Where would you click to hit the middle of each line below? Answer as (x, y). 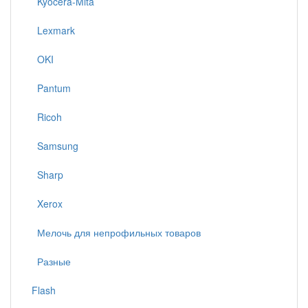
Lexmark (53, 30)
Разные (51, 261)
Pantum (51, 88)
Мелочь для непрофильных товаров (116, 232)
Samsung (55, 146)
